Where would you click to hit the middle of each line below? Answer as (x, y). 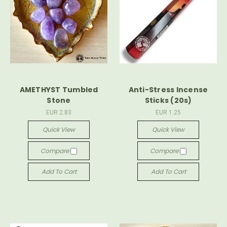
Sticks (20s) (168, 101)
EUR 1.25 (168, 113)
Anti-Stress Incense (168, 90)
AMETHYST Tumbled (59, 90)
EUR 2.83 (59, 113)
